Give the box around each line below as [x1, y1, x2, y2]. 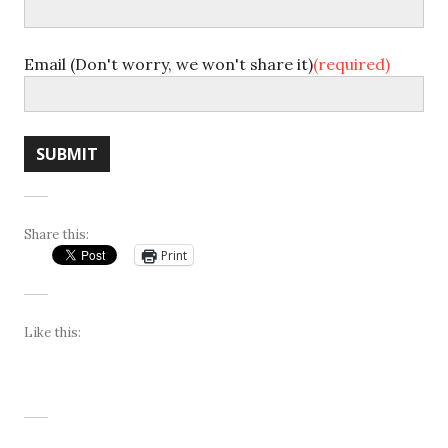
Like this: [24, 324, 81, 341]
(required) [313, 54, 390, 74]
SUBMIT [36, 143, 98, 165]
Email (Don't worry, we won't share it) [24, 54, 313, 74]
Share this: [24, 226, 89, 243]
